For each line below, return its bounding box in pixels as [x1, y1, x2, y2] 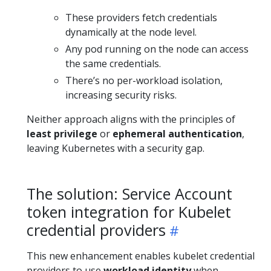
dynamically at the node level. [65, 25, 197, 39]
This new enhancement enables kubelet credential [27, 249, 255, 263]
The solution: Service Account [27, 183, 232, 204]
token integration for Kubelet [27, 201, 231, 222]
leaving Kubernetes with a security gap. [27, 142, 204, 155]
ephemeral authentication [113, 127, 242, 140]
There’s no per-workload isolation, [65, 74, 223, 87]
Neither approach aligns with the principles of [27, 113, 235, 126]
